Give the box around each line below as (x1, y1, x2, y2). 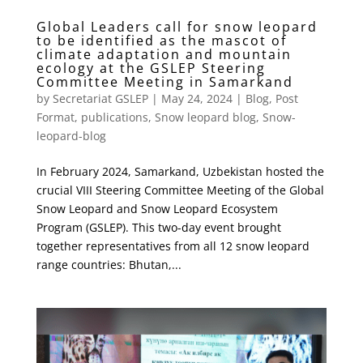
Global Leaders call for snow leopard (36, 17, 318, 36)
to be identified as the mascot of (36, 31, 287, 49)
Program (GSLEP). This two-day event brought (36, 219, 281, 235)
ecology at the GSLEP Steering (36, 58, 266, 77)
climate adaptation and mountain (36, 45, 292, 63)
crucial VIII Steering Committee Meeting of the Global (36, 181, 324, 198)
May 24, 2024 (160, 90, 233, 106)
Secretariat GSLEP (52, 90, 148, 106)
